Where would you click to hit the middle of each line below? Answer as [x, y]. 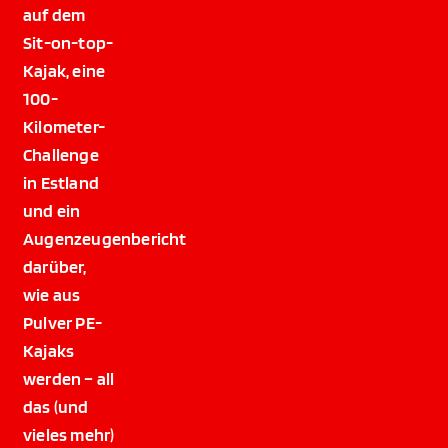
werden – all [69, 378]
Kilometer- [64, 126]
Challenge [61, 154]
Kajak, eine [64, 70]
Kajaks [49, 350]
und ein [52, 210]
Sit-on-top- [68, 42]
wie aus [52, 294]
